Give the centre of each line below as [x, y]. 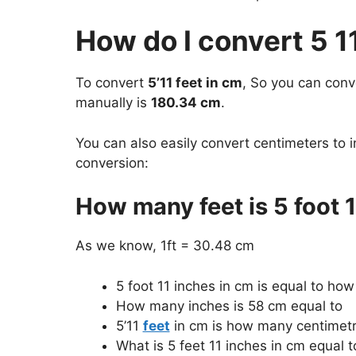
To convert [111, 83]
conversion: [112, 163]
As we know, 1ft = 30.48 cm [164, 246]
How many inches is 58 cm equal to [229, 306]
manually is [113, 103]
